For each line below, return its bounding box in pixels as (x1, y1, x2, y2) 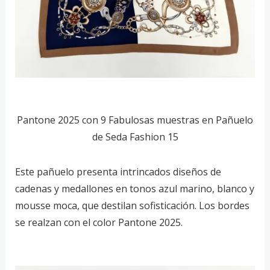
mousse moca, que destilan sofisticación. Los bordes (14, 199, 250, 213)
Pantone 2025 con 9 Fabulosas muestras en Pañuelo (17, 113, 253, 127)
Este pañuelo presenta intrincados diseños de (14, 165, 221, 179)
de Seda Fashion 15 (92, 130, 178, 144)
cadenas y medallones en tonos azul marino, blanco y (14, 182, 254, 196)
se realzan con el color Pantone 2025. (14, 216, 183, 230)
